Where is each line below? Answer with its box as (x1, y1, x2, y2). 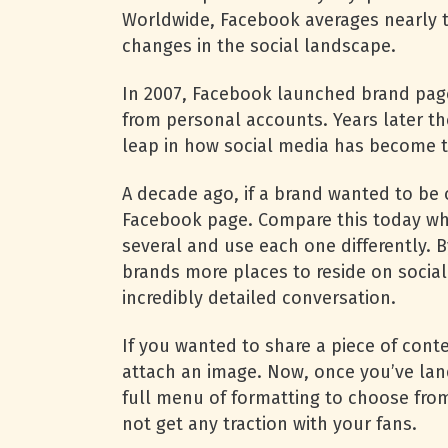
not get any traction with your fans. (122, 413, 417, 435)
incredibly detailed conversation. (122, 287, 396, 309)
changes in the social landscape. (122, 35, 396, 57)
